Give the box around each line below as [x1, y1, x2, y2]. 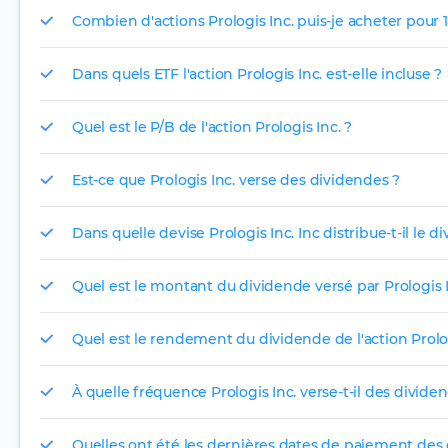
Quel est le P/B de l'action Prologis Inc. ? [72, 117, 352, 136]
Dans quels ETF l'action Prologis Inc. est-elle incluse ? [72, 64, 443, 83]
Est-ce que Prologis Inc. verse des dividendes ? [72, 170, 401, 189]
